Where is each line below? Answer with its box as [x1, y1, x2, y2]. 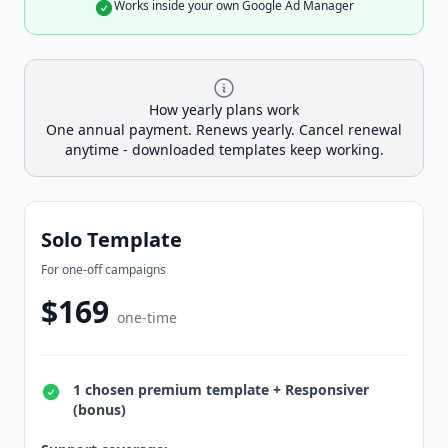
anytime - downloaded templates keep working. [64, 140, 384, 160]
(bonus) [73, 400, 126, 420]
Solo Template [41, 226, 182, 254]
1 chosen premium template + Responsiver [73, 380, 369, 400]
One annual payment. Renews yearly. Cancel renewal [46, 120, 402, 140]
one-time [117, 308, 177, 328]
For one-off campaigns [41, 261, 166, 279]
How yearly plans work [149, 100, 299, 120]
